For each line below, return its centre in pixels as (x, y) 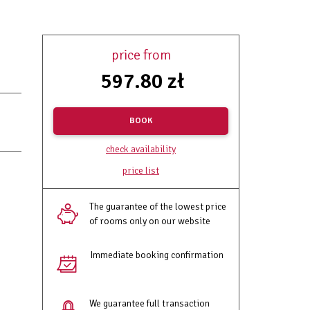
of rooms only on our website (150, 221)
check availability (141, 149)
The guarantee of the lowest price (158, 207)
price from (141, 55)
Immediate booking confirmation (157, 255)
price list (141, 171)
